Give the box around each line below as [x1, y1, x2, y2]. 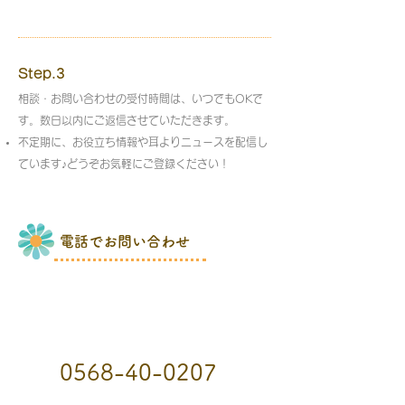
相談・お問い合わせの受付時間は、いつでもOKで [18, 93, 263, 104]
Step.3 [18, 67, 65, 80]
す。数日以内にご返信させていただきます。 [18, 115, 235, 126]
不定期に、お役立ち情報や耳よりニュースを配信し [18, 137, 268, 147]
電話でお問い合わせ [60, 234, 190, 249]
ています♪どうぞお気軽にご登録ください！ [18, 158, 230, 169]
